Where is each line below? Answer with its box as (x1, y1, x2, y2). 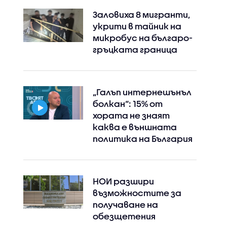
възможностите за (92, 188, 181, 198)
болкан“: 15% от (92, 99, 163, 108)
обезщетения (92, 211, 156, 221)
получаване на (92, 200, 158, 209)
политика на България (92, 134, 193, 143)
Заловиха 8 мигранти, (92, 10, 191, 19)
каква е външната (92, 122, 177, 132)
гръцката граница (92, 45, 177, 54)
